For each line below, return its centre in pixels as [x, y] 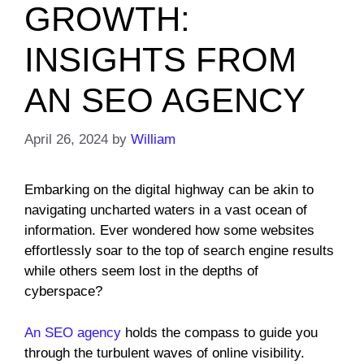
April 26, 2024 [66, 140]
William [153, 140]
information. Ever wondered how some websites [169, 231]
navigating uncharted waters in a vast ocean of [166, 210]
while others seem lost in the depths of [141, 271]
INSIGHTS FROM [160, 59]
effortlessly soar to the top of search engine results [179, 251]
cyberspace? [63, 292]
